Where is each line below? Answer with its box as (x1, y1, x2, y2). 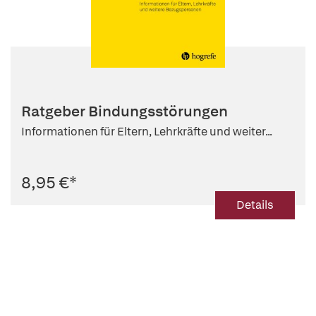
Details (236, 197, 274, 213)
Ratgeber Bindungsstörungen (21, 102, 228, 121)
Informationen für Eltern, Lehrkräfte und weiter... (21, 124, 272, 140)
